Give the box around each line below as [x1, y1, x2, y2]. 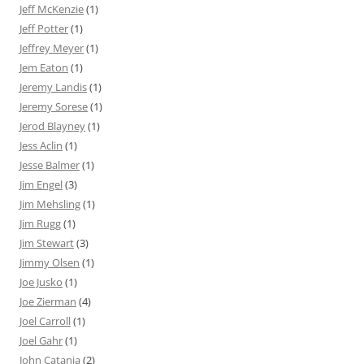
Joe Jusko [19, 275, 63, 290]
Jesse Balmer [19, 158, 80, 173]
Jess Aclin [19, 138, 63, 154]
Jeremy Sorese [19, 99, 88, 115]
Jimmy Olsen [19, 255, 80, 271]
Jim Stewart [19, 236, 74, 251]
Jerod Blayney [19, 119, 85, 134]
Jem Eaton [19, 60, 68, 76]
